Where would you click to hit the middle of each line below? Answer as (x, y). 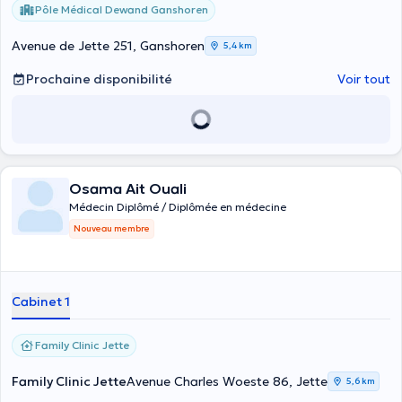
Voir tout (364, 79)
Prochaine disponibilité (99, 79)
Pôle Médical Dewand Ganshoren (122, 9)
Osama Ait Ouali (128, 188)
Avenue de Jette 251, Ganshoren (108, 46)
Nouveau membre (112, 228)
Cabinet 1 (41, 301)
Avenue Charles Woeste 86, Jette (227, 381)
